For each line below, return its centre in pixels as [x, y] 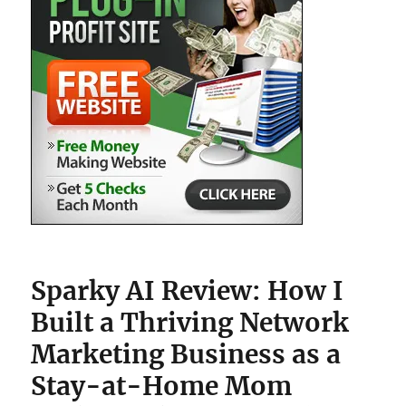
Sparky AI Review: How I [188, 291]
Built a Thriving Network [190, 323]
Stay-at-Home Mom [162, 386]
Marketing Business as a [186, 354]
